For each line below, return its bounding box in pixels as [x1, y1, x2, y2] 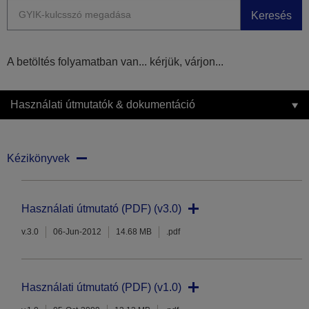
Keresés [251, 9, 292, 21]
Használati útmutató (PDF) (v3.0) [21, 203, 181, 215]
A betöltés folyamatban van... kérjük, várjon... [7, 56, 223, 68]
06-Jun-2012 [53, 227, 101, 237]
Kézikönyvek [7, 152, 70, 165]
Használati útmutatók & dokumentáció [10, 99, 195, 111]
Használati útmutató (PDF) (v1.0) [21, 281, 181, 294]
